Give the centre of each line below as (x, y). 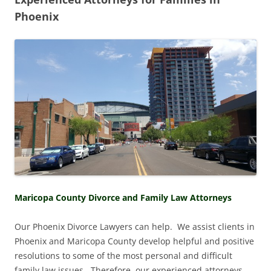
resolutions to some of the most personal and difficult (123, 255)
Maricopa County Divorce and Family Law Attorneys (123, 197)
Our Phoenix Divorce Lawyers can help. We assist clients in (135, 226)
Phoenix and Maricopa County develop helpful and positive (134, 241)
